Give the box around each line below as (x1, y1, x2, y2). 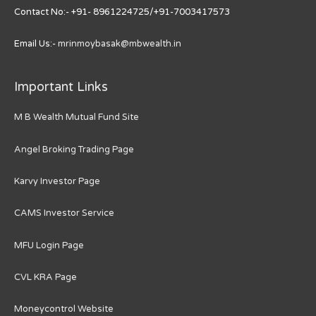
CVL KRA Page (14, 272, 77, 284)
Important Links (14, 79, 108, 95)
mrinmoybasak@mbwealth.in (58, 38, 181, 50)
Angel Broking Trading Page (14, 143, 134, 155)
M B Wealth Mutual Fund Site (14, 111, 139, 123)
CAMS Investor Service (14, 207, 116, 219)
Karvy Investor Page (14, 176, 104, 187)
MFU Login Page (14, 239, 84, 251)
